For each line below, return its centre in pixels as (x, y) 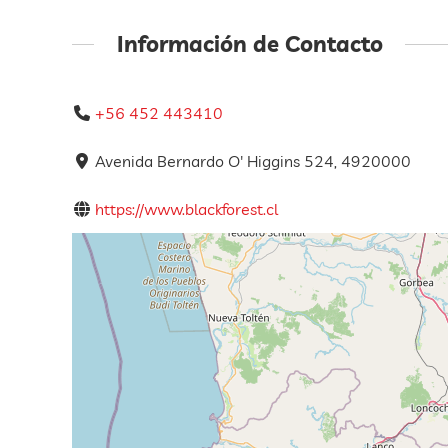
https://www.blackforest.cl (187, 209)
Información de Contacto (249, 43)
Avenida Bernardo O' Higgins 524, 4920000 (253, 161)
